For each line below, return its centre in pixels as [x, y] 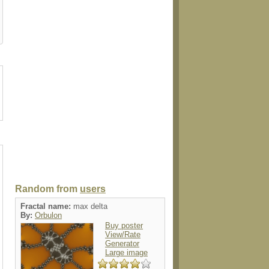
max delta [90, 206]
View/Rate [123, 234]
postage [126, 6]
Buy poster [124, 225]
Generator [122, 243]
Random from [47, 189]
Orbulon [48, 215]
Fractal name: [47, 206]
